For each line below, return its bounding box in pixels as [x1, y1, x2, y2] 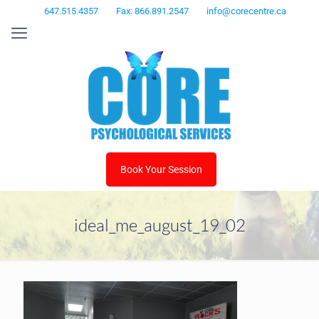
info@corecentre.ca [206, 6, 286, 16]
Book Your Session [120, 164, 202, 175]
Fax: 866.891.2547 [115, 6, 189, 16]
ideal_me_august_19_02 [73, 214, 246, 236]
